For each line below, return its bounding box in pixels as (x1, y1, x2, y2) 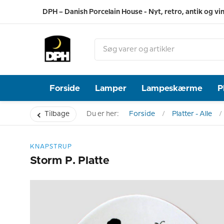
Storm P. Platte (30, 155, 109, 166)
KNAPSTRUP (30, 144, 72, 149)
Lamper (95, 83, 127, 92)
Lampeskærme (141, 83, 203, 92)
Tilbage (44, 110, 69, 117)
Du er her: (86, 110, 119, 117)
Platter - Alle (172, 110, 212, 117)
